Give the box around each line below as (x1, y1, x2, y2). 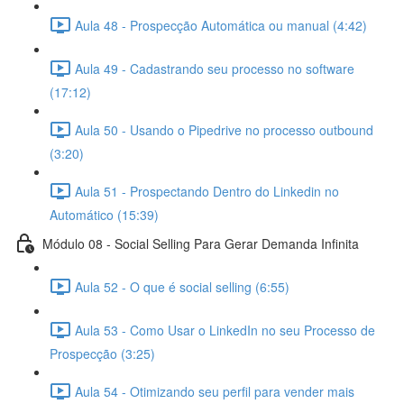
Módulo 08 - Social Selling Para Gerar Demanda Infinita (42, 234, 359, 252)
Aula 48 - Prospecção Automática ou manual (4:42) (75, 15, 367, 34)
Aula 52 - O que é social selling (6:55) (75, 277, 289, 296)
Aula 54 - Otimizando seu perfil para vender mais (75, 381, 354, 400)
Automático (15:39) (50, 206, 159, 224)
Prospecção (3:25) (50, 344, 155, 363)
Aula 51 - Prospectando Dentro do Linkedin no (75, 181, 339, 200)
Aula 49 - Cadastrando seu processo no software (75, 59, 354, 78)
